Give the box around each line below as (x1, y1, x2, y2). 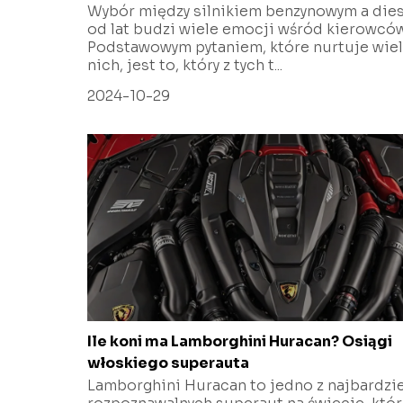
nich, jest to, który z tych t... (87, 55, 282, 75)
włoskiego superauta (87, 353, 249, 372)
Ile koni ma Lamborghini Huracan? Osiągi (87, 331, 392, 351)
